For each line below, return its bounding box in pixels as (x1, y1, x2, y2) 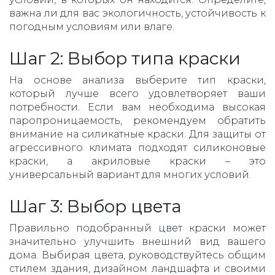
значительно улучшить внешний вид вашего (9, 236, 266, 248)
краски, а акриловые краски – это (9, 155, 266, 168)
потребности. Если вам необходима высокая (9, 101, 266, 114)
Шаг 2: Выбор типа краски (9, 48, 241, 69)
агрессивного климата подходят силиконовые (9, 142, 266, 154)
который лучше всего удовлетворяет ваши (9, 88, 266, 100)
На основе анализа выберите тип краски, (9, 74, 266, 87)
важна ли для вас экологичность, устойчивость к (9, 7, 266, 20)
